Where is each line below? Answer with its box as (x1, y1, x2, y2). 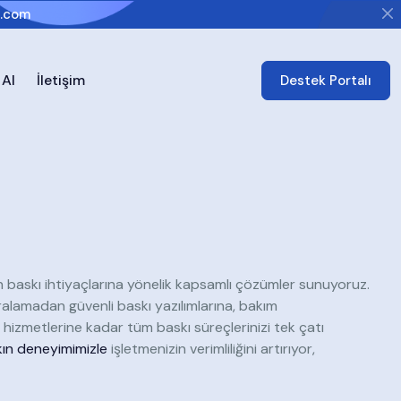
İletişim (37, 71, 85, 90)
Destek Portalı (280, 72, 371, 90)
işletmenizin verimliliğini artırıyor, (107, 338, 315, 358)
